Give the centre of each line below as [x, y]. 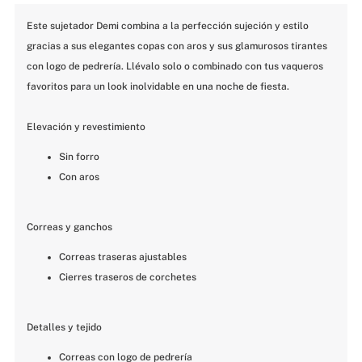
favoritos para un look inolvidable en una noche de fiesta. [159, 87]
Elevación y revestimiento [86, 127]
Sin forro [79, 157]
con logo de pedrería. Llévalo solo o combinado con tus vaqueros [175, 67]
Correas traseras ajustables [123, 257]
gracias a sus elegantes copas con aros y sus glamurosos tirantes [177, 46]
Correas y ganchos [69, 227]
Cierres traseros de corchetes [128, 278]
